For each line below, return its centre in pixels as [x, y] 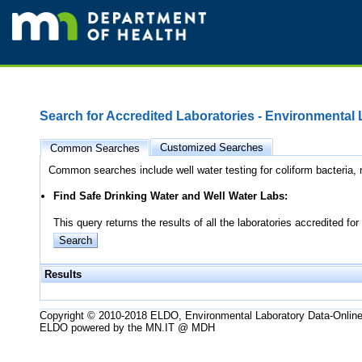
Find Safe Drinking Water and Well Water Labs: [170, 196]
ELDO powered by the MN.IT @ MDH [127, 328]
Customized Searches [212, 147]
